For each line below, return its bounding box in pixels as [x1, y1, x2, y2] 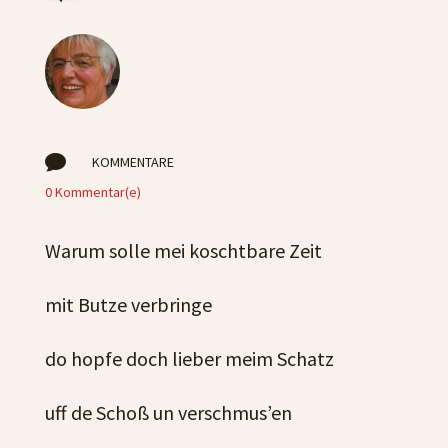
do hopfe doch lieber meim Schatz [44, 346, 334, 371]
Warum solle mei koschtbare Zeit [44, 238, 322, 263]
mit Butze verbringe [44, 292, 212, 317]
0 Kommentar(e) [44, 183, 141, 201]
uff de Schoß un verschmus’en [44, 400, 292, 425]
